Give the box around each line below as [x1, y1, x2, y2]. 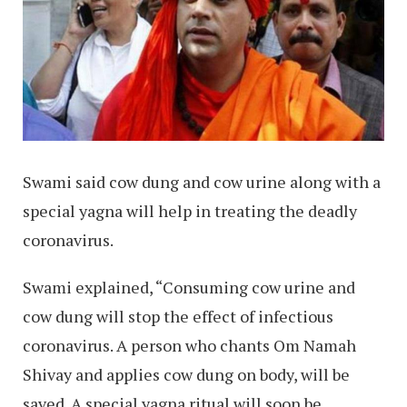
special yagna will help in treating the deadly [23, 200, 357, 223]
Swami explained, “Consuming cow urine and [23, 276, 355, 299]
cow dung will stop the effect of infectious [23, 305, 333, 328]
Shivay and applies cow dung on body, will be [23, 363, 350, 386]
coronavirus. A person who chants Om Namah [23, 334, 356, 357]
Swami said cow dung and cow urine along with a [23, 171, 381, 194]
